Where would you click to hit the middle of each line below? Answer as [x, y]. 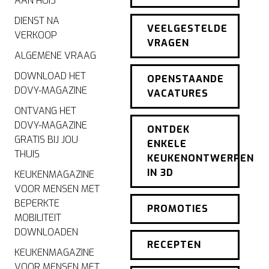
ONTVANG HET [45, 111]
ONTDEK [168, 130]
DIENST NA [37, 21]
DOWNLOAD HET [50, 76]
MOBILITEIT [38, 218]
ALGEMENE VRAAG [55, 56]
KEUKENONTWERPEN [200, 159]
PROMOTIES [177, 209]
